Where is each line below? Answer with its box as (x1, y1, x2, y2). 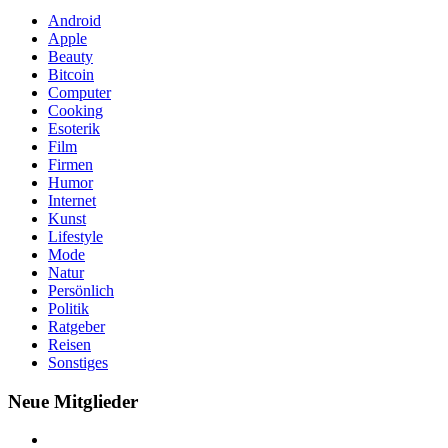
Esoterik (48, 119, 100, 137)
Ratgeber (48, 317, 105, 335)
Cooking (48, 101, 103, 119)
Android (48, 11, 101, 29)
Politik (48, 299, 89, 317)
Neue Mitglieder (8, 390, 138, 412)
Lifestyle (48, 227, 103, 245)
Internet (48, 191, 96, 209)
